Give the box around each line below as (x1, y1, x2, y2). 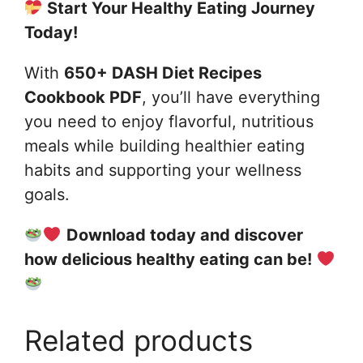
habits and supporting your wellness (24, 160, 301, 180)
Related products (24, 322, 253, 357)
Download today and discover (66, 224, 303, 245)
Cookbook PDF (24, 87, 142, 107)
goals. (24, 184, 70, 204)
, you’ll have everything (142, 87, 320, 107)
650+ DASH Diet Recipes (64, 62, 262, 83)
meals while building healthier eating (24, 135, 305, 156)
